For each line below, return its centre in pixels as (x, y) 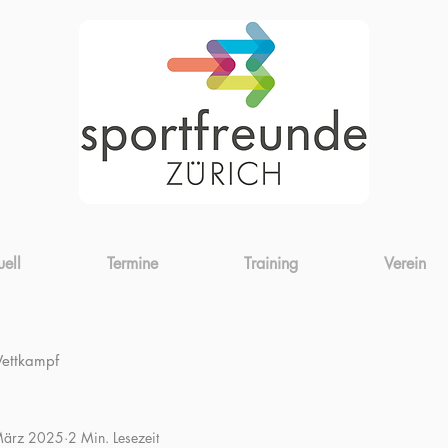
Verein (405, 263)
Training (271, 263)
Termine (132, 263)
